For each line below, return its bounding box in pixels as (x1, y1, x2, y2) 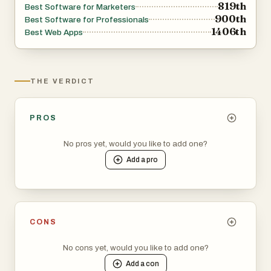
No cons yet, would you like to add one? (62, 243, 209, 252)
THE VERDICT (30, 77, 95, 85)
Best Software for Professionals (25, 15, 149, 24)
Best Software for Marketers (25, 2, 135, 11)
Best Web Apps (25, 28, 83, 37)
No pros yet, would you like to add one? (64, 139, 207, 148)
